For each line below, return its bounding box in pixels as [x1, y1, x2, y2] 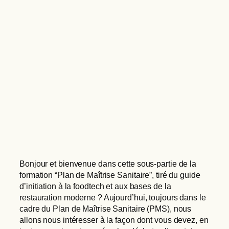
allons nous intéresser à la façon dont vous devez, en [19, 215, 209, 224]
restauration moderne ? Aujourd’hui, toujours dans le [19, 193, 206, 202]
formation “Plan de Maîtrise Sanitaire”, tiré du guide [19, 170, 200, 179]
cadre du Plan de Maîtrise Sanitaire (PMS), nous [19, 204, 192, 213]
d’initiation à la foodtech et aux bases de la [19, 181, 171, 191]
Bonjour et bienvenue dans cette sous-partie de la [19, 159, 197, 168]
